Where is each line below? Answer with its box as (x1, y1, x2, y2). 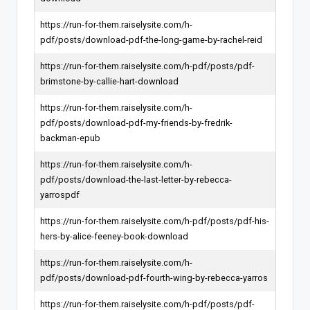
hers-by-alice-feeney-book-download (40, 230, 188, 241)
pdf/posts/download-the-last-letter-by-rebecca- (40, 174, 232, 185)
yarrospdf (40, 189, 80, 200)
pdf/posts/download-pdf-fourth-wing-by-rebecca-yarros (40, 272, 268, 283)
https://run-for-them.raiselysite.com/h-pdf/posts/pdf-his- (40, 215, 269, 226)
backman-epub (40, 132, 100, 143)
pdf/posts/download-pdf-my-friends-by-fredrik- (40, 117, 232, 128)
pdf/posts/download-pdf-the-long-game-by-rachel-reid (40, 34, 262, 45)
